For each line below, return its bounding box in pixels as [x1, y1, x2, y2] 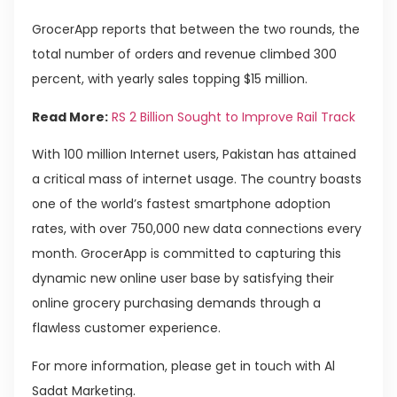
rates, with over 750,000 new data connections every [32, 220, 362, 238]
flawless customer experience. [32, 319, 221, 338]
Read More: [32, 107, 108, 126]
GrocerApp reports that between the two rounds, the [32, 20, 360, 39]
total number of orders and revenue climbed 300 [32, 45, 337, 64]
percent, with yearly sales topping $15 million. [32, 70, 307, 89]
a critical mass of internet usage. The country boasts [32, 170, 362, 189]
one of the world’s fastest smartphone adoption [32, 195, 331, 214]
